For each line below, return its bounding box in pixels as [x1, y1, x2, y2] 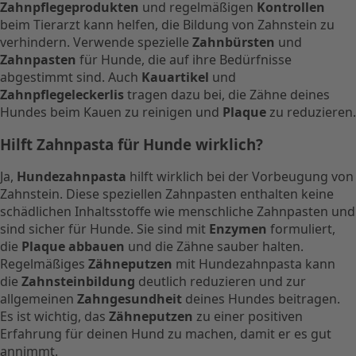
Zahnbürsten [192, 33, 275, 51]
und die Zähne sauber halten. [125, 238, 304, 256]
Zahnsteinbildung [21, 273, 135, 291]
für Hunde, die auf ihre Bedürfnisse [76, 50, 292, 68]
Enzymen [209, 220, 267, 238]
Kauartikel [141, 68, 209, 86]
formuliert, [267, 220, 335, 238]
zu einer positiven [193, 308, 303, 326]
